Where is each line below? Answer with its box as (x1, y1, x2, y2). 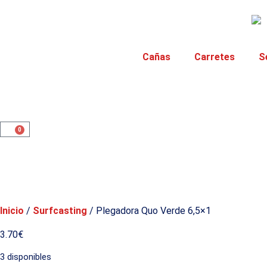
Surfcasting (33, 204, 87, 216)
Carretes (194, 51, 235, 63)
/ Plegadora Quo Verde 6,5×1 (87, 204, 211, 216)
